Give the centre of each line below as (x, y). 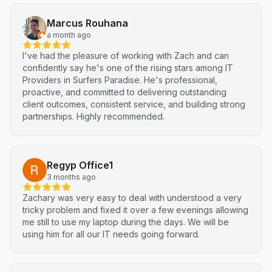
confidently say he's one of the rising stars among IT (128, 68)
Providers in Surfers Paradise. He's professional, (83, 80)
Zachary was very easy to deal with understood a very (132, 198)
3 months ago (71, 177)
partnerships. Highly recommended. (121, 116)
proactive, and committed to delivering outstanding (124, 92)
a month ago (69, 35)
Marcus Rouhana (87, 23)
